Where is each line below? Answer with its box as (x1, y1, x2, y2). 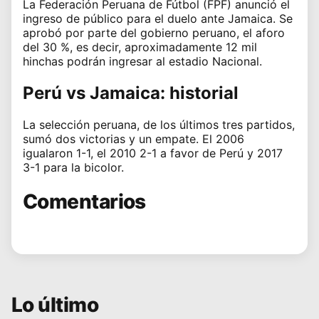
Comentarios (23, 189, 146, 214)
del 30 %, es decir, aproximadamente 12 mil (23, 39, 257, 54)
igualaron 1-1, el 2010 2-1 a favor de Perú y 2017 (23, 145, 283, 160)
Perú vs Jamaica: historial (23, 82, 239, 103)
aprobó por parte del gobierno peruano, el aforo (23, 25, 285, 40)
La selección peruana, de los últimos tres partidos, (23, 117, 295, 132)
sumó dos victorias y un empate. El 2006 (23, 131, 244, 146)
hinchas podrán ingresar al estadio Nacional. (23, 53, 262, 68)
